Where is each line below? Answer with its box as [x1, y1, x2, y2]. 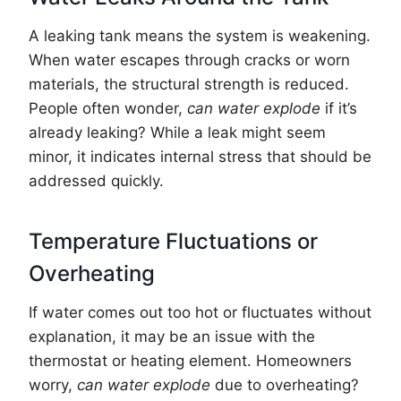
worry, [29, 376, 77, 395]
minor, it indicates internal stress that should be [29, 148, 371, 166]
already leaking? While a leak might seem [29, 124, 326, 142]
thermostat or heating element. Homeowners [29, 352, 352, 371]
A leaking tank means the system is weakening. [29, 27, 371, 46]
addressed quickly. [29, 172, 164, 191]
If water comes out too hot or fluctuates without [29, 303, 371, 322]
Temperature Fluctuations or [29, 228, 318, 255]
